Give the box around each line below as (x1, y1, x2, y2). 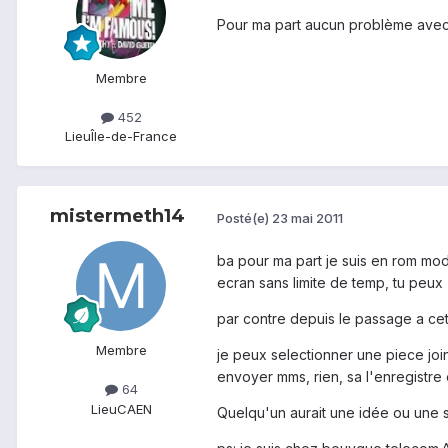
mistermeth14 (49, 205, 185, 228)
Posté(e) (217, 209, 272, 226)
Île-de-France (91, 128, 177, 145)
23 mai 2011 (272, 209, 343, 226)
